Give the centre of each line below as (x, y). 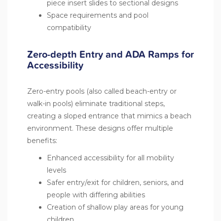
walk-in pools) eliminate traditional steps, (96, 103)
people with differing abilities (96, 195)
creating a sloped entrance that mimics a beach (109, 116)
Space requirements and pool (98, 15)
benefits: (42, 140)
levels (56, 170)
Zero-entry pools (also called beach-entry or (102, 91)
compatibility (69, 27)
